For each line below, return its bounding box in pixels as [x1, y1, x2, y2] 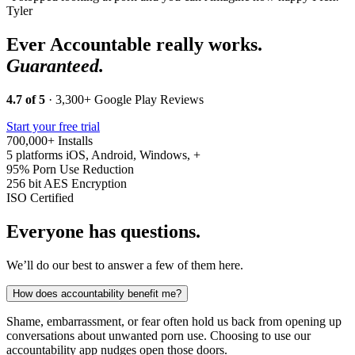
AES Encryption [44, 177, 127, 191]
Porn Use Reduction [32, 162, 134, 177]
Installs [58, 134, 93, 148]
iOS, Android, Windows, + [66, 148, 200, 162]
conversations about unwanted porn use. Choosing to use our [6, 328, 311, 342]
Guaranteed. [6, 55, 104, 77]
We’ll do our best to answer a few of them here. [6, 258, 243, 272]
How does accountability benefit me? [13, 287, 181, 300]
